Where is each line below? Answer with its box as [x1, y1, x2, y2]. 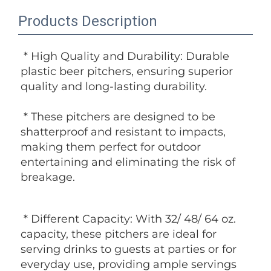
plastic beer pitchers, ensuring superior [21, 64, 233, 78]
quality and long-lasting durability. [21, 79, 207, 93]
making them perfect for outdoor [21, 140, 201, 154]
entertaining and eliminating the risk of [21, 155, 235, 169]
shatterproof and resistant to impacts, [21, 125, 226, 139]
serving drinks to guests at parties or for [21, 242, 237, 256]
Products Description [18, 12, 157, 30]
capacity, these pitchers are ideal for [21, 227, 217, 241]
